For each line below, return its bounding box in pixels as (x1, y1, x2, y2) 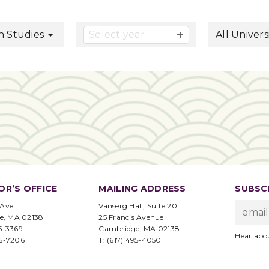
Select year (89, 29, 145, 40)
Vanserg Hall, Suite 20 (98, 201, 177, 210)
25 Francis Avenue (98, 213, 164, 222)
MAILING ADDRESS (98, 183, 186, 194)
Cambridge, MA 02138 (98, 224, 180, 233)
